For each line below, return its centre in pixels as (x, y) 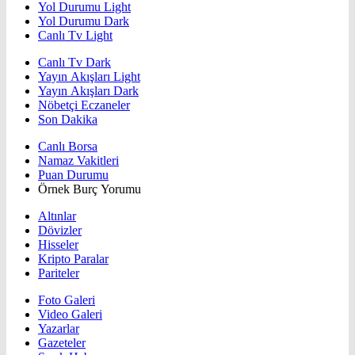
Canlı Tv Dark (74, 63)
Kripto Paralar (73, 259)
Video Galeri (70, 315)
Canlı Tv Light (75, 36)
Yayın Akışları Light (89, 77)
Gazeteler (62, 343)
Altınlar (57, 216)
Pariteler (59, 273)
